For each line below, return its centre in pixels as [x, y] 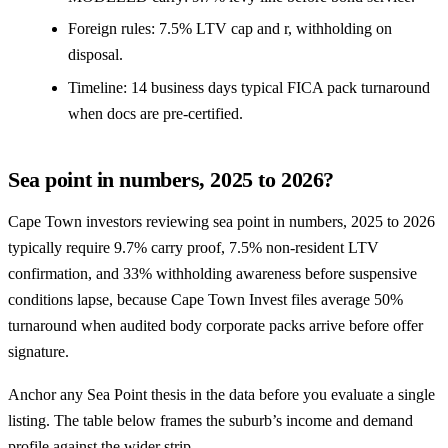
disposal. [95, 55]
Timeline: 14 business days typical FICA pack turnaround [249, 87]
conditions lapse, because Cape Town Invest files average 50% [205, 299]
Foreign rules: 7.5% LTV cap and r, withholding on [230, 29]
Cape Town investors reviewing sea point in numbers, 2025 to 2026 [221, 221]
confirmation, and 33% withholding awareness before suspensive [212, 273]
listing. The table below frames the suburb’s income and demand [210, 421]
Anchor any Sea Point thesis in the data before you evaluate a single [221, 395]
